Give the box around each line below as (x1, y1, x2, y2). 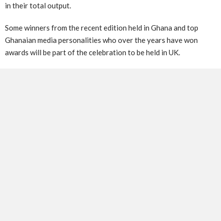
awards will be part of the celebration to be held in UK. (5, 47, 180, 57)
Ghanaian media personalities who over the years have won (5, 35, 198, 44)
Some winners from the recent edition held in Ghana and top (5, 23, 198, 32)
